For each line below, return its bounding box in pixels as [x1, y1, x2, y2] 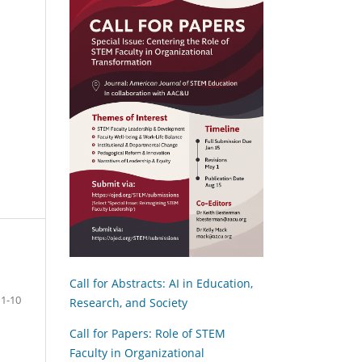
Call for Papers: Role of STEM [69, 325, 225, 341]
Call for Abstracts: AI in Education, [69, 275, 253, 291]
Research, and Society [69, 294, 187, 310]
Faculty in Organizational [69, 344, 204, 360]
